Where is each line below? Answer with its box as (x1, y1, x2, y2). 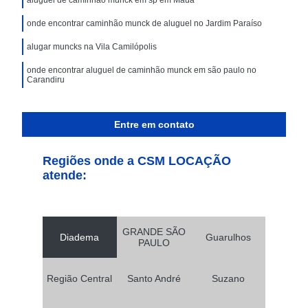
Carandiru (27, 74, 65, 85)
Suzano (212, 272, 245, 284)
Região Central (47, 272, 113, 284)
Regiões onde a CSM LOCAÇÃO (42, 153, 231, 168)
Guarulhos (206, 231, 252, 243)
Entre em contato (113, 118, 195, 130)
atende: (42, 168, 87, 182)
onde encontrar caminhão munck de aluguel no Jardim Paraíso (27, 18, 263, 28)
